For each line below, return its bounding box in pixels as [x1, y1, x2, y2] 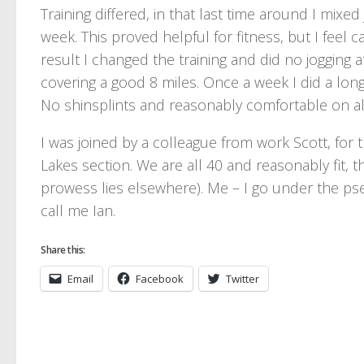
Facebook [136, 271, 184, 286]
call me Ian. [41, 201, 115, 220]
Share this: [41, 243, 85, 257]
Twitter [226, 271, 259, 286]
